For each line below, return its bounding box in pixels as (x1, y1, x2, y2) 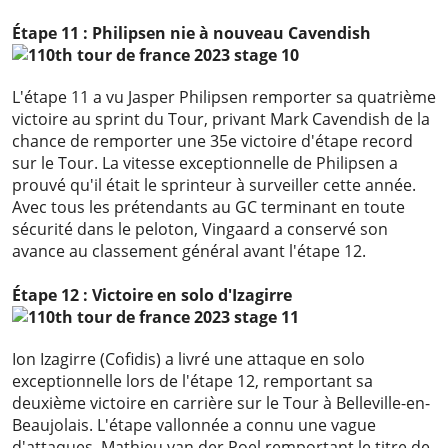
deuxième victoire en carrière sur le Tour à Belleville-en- (12, 392, 430, 415)
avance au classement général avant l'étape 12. (12, 240, 366, 263)
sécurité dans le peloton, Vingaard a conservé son (12, 218, 388, 241)
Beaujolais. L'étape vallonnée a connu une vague (12, 414, 376, 437)
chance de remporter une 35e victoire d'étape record (12, 130, 413, 153)
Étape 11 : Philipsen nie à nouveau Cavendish (12, 22, 371, 45)
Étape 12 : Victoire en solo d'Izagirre (12, 284, 292, 307)
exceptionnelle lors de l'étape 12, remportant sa (12, 370, 373, 393)
